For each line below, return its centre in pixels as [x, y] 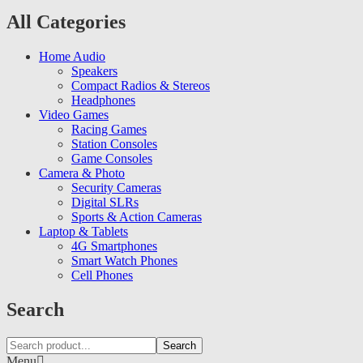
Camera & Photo [82, 173]
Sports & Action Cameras [137, 217]
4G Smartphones [114, 246]
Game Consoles [112, 159]
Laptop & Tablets [83, 232]
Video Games [74, 115]
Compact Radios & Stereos [141, 86]
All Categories [66, 22]
